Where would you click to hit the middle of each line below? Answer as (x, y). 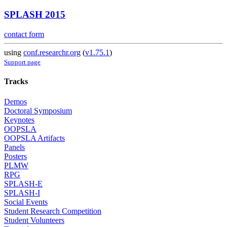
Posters (15, 156)
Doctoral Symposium (38, 110)
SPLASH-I (22, 193)
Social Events (26, 202)
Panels (14, 147)
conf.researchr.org (52, 53)
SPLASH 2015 (35, 15)
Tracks (16, 82)
